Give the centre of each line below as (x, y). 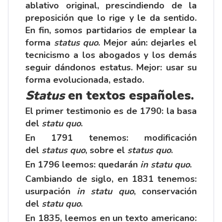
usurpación (48, 191)
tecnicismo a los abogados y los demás (111, 55)
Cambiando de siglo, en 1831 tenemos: (111, 179)
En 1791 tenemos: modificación (111, 138)
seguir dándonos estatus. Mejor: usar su (111, 67)
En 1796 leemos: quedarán (83, 164)
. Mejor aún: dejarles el (148, 42)
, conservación (165, 191)
